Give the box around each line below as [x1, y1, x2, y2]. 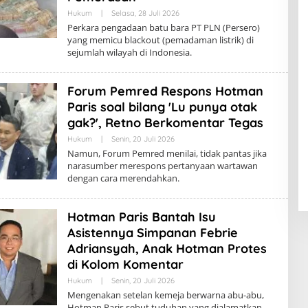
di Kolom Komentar [67, 256, 184, 272]
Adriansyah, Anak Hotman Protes [67, 241, 267, 256]
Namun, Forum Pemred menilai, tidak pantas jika [67, 147, 267, 159]
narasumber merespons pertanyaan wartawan [67, 159, 258, 172]
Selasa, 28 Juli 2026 [111, 8, 179, 18]
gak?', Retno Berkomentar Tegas [67, 115, 263, 131]
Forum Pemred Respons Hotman [67, 83, 263, 99]
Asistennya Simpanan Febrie [67, 225, 238, 241]
